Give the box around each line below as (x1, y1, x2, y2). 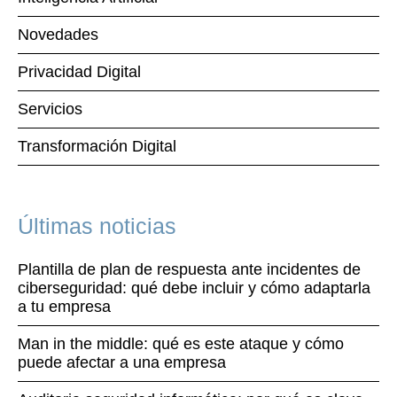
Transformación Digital (18, 137, 176, 155)
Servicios (18, 100, 82, 118)
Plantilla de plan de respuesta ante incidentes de (18, 261, 361, 278)
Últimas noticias (18, 214, 176, 238)
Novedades (18, 26, 98, 43)
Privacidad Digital (18, 63, 141, 81)
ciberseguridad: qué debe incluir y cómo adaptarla (18, 279, 370, 297)
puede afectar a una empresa (18, 354, 226, 371)
